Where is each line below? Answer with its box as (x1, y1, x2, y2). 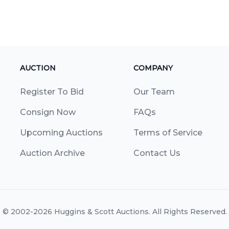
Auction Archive (20, 148, 85, 158)
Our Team (133, 87, 175, 97)
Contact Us (133, 148, 180, 158)
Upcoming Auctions (20, 128, 103, 138)
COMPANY (133, 63, 173, 73)
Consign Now (20, 107, 76, 118)
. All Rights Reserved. (148, 207, 227, 217)
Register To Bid (20, 87, 84, 97)
